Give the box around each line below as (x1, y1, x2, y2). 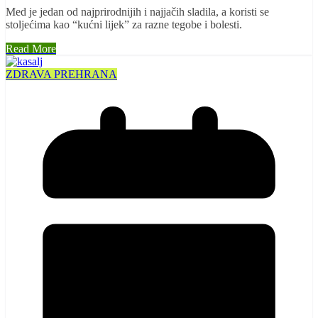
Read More (6, 43, 56, 55)
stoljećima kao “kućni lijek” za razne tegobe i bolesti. (6, 18, 242, 31)
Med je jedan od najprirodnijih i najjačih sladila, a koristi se (6, 6, 269, 18)
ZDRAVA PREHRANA (6, 68, 117, 81)
